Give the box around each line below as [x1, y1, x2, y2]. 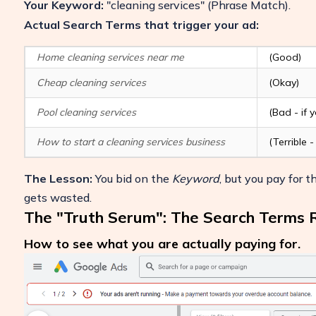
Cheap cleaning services [36, 76, 146, 89]
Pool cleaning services [36, 106, 136, 119]
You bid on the [92, 171, 172, 186]
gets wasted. [23, 190, 92, 205]
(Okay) [268, 76, 299, 89]
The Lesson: [23, 171, 92, 186]
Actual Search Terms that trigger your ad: [23, 18, 259, 32]
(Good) [268, 51, 301, 63]
